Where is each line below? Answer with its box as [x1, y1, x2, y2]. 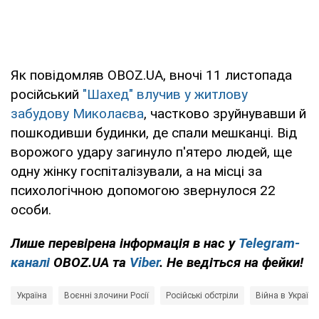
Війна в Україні [256, 291, 315, 301]
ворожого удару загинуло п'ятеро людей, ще [11, 144, 292, 161]
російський [11, 86, 83, 103]
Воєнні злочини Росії [64, 291, 149, 301]
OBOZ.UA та [50, 254, 130, 271]
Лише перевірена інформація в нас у [11, 235, 239, 252]
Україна [16, 291, 47, 301]
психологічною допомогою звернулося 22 [11, 182, 276, 199]
